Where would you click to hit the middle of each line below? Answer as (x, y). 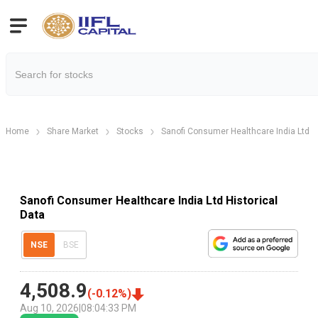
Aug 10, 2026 (49, 308)
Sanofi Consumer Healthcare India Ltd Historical (149, 200)
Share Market (73, 131)
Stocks (130, 131)
